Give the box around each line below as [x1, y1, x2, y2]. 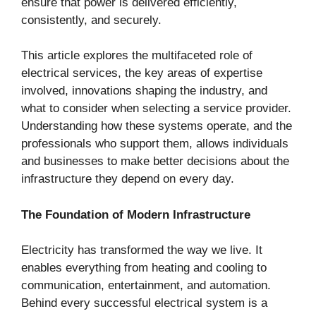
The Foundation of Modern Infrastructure [21, 207, 250, 221]
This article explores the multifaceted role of [21, 49, 253, 63]
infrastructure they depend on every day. [21, 172, 234, 186]
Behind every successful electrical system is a [21, 296, 267, 310]
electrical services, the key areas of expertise [21, 66, 262, 80]
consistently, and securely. [21, 13, 162, 27]
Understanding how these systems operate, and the [21, 119, 292, 133]
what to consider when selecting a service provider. [21, 102, 291, 116]
